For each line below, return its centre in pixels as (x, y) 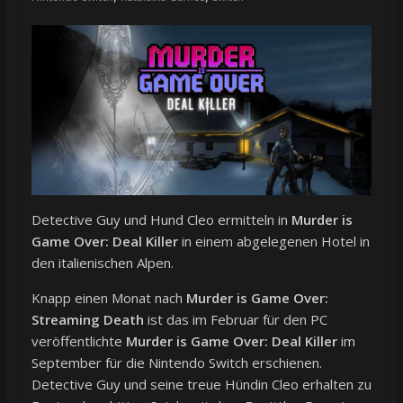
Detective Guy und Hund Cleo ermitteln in (161, 220)
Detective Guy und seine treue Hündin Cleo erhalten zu (201, 385)
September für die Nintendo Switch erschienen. (176, 363)
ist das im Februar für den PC (235, 320)
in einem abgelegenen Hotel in (273, 242)
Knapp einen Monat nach (108, 298)
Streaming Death (87, 320)
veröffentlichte (78, 341)
